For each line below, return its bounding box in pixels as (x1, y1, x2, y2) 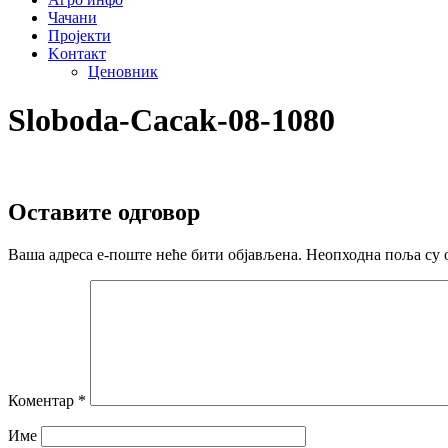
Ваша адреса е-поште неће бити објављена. (8, 245, 302, 263)
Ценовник (88, 63, 158, 80)
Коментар (8, 391, 78, 409)
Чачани (48, 9, 97, 26)
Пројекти (48, 27, 111, 44)
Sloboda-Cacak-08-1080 (8, 102, 335, 139)
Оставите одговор (8, 198, 200, 225)
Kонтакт (48, 45, 106, 62)
